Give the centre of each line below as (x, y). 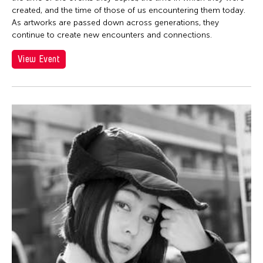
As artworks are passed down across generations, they (115, 23)
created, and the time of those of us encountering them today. (129, 11)
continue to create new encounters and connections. (112, 35)
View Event (39, 59)
